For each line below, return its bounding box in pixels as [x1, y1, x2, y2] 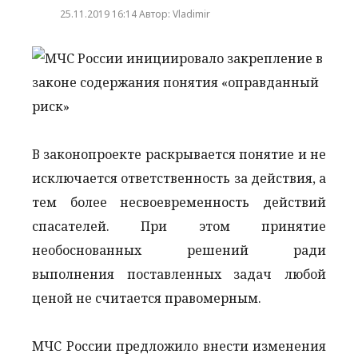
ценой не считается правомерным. [32, 288, 268, 307]
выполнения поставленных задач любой [32, 265, 326, 283]
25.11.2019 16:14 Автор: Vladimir [60, 6, 210, 21]
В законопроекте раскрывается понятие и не [32, 145, 326, 163]
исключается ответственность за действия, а [32, 169, 326, 187]
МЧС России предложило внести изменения [32, 336, 326, 355]
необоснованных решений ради [32, 241, 326, 259]
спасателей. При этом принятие [32, 217, 326, 235]
